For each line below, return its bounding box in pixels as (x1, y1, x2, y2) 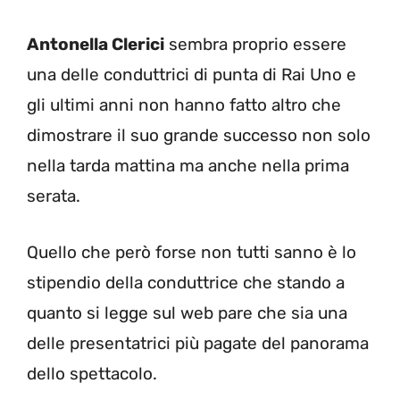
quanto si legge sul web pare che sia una (27, 302, 347, 323)
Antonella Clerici (27, 34, 164, 55)
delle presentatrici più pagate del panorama (27, 332, 369, 354)
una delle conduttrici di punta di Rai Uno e (27, 64, 356, 86)
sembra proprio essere (164, 34, 346, 55)
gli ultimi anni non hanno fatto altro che (27, 95, 341, 116)
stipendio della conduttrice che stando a (27, 271, 345, 293)
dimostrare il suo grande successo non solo (27, 125, 371, 146)
